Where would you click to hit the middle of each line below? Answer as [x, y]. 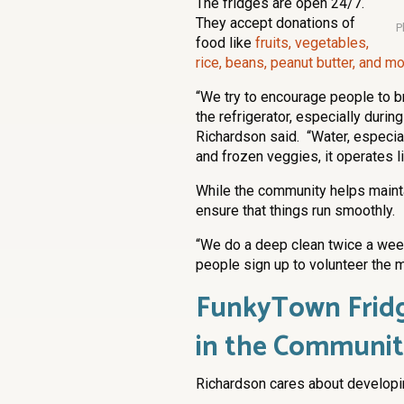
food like [225, 42]
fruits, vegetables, [312, 42]
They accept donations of [275, 23]
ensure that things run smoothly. [297, 210]
